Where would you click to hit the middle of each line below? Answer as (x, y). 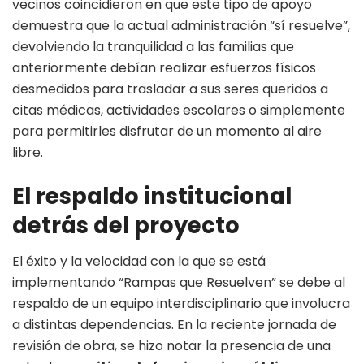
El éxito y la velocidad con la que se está (139, 262)
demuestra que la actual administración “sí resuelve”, (181, 26)
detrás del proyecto (126, 225)
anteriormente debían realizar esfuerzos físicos (164, 68)
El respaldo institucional (152, 196)
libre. (28, 153)
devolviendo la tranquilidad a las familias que (153, 47)
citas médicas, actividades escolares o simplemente (179, 110)
